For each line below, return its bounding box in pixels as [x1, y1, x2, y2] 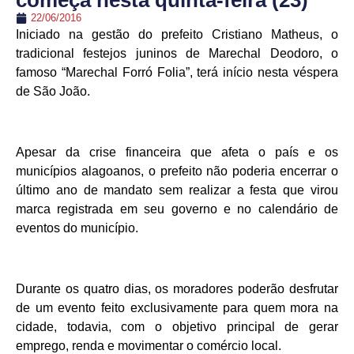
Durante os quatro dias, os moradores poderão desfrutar [16, 281, 338, 296]
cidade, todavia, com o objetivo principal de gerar [16, 319, 338, 333]
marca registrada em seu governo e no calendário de [16, 201, 338, 216]
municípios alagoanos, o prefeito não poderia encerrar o [16, 164, 338, 178]
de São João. [16, 85, 90, 98]
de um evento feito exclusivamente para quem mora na [16, 300, 338, 314]
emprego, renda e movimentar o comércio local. [16, 338, 281, 352]
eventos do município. [16, 220, 138, 235]
